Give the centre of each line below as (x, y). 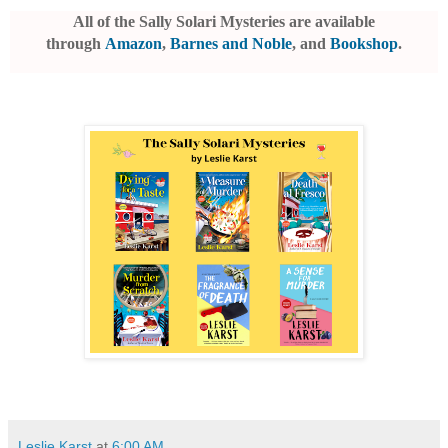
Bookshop (364, 44)
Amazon (133, 44)
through (75, 44)
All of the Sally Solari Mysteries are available (224, 22)
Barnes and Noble (231, 44)
